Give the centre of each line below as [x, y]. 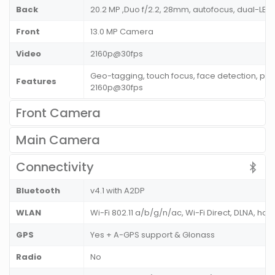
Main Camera [58, 140]
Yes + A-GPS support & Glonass [153, 235]
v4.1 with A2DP [118, 191]
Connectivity [55, 167]
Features [36, 82]
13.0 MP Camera [122, 32]
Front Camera [58, 113]
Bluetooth [38, 191]
